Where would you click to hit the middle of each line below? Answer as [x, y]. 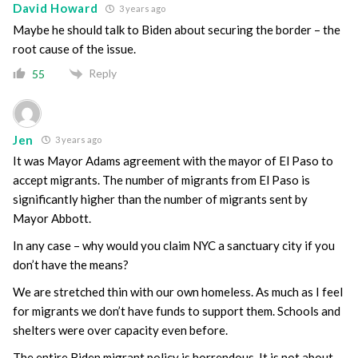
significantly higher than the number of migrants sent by [160, 199]
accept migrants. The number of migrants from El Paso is [161, 180]
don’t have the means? [71, 265]
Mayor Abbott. [52, 219]
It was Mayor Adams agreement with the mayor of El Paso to [173, 161]
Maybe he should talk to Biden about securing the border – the [177, 29]
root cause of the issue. [74, 48]
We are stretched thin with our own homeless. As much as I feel [178, 292]
